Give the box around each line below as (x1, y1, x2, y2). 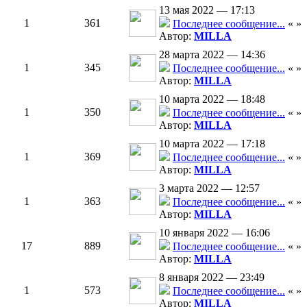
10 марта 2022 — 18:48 (159, 93, 265, 105)
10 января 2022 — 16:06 (159, 227, 270, 238)
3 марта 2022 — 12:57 (159, 182, 260, 194)
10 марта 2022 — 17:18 (159, 138, 265, 149)
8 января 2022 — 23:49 (159, 271, 265, 283)
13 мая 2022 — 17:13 (159, 4, 255, 16)
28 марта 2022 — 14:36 (159, 49, 265, 60)
